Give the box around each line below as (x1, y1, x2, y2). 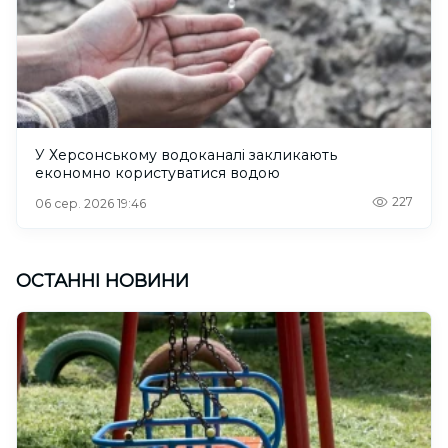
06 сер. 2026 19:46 (35, 196, 146, 212)
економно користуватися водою (35, 164, 280, 183)
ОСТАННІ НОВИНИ (16, 270, 189, 293)
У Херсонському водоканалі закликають (35, 146, 337, 165)
